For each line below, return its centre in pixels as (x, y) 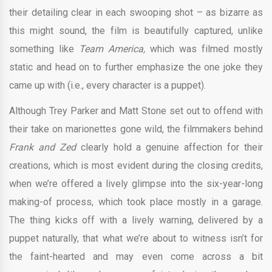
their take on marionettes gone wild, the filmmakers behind (136, 129)
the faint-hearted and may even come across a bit (136, 256)
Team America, (114, 49)
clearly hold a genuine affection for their (172, 147)
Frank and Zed (45, 147)
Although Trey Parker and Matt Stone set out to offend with (136, 110)
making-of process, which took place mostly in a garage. (136, 202)
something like (44, 49)
